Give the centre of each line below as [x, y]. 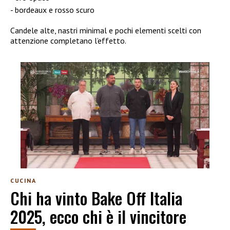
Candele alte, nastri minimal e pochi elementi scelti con [106, 30]
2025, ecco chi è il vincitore [98, 217]
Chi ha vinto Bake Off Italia [96, 198]
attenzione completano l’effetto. [68, 40]
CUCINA [23, 180]
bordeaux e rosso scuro [55, 9]
